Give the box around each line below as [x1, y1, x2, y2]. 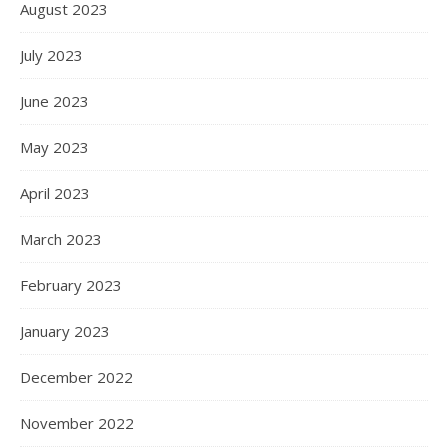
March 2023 [20, 229, 102, 249]
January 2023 [20, 321, 110, 341]
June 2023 [20, 91, 89, 111]
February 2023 [20, 275, 122, 295]
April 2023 [20, 183, 90, 203]
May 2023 [20, 137, 89, 157]
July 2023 [20, 45, 83, 65]
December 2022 [20, 367, 133, 387]
